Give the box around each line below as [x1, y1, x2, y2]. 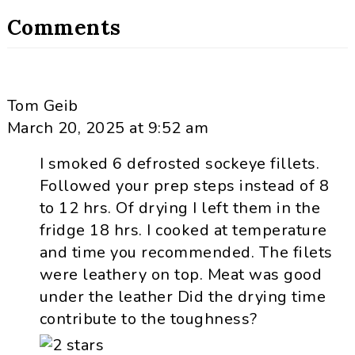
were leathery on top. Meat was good [39, 264, 323, 286]
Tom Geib [6, 95, 78, 117]
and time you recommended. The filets [39, 242, 333, 264]
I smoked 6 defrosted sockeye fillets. [39, 153, 320, 175]
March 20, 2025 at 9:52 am [6, 117, 209, 139]
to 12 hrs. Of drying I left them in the [39, 197, 321, 219]
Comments [6, 14, 121, 41]
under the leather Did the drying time [39, 286, 326, 308]
